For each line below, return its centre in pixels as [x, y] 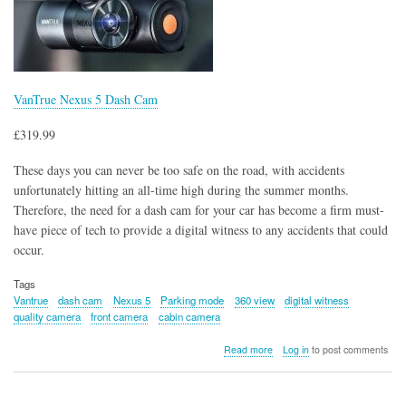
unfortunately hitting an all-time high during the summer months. [181, 189]
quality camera [47, 316]
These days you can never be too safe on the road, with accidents [179, 169]
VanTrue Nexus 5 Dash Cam [86, 100]
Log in [295, 349]
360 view [254, 300]
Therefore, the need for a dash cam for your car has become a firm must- [199, 209]
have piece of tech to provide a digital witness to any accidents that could [201, 229]
